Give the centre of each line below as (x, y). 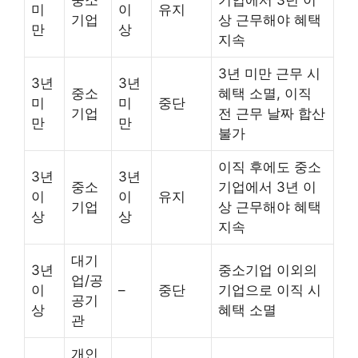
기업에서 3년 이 (267, 187)
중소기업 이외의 (268, 270)
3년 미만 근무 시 (269, 73)
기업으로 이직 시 (270, 290)
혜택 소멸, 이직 (265, 93)
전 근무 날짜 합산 (272, 113)
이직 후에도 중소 (270, 167)
